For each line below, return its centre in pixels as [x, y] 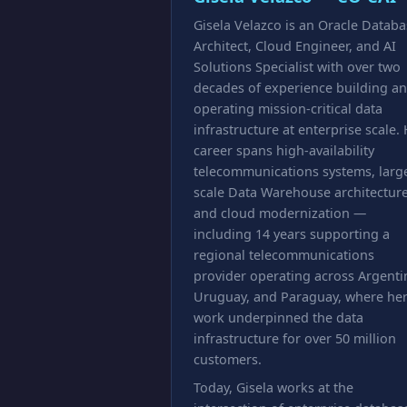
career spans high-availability [284, 150]
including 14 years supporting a [292, 234]
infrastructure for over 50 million [295, 338]
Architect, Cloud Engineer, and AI [295, 46]
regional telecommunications [284, 255]
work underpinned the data [278, 318]
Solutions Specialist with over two [297, 67]
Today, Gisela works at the [273, 387]
